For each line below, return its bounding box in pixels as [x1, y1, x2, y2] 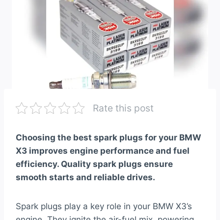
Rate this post [93, 102, 154, 114]
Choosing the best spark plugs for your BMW [16, 133, 201, 143]
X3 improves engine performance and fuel [16, 146, 190, 156]
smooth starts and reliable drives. [16, 172, 155, 183]
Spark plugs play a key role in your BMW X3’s [16, 201, 192, 212]
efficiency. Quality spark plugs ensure [16, 159, 173, 169]
